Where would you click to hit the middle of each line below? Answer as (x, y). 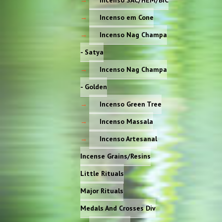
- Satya (92, 52)
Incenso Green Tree (131, 104)
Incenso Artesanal (129, 139)
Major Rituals (102, 191)
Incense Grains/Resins (116, 156)
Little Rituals (102, 173)
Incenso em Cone (127, 17)
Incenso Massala (127, 121)
